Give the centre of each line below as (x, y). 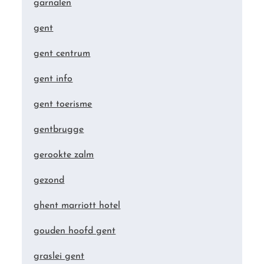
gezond (49, 181)
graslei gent (59, 257)
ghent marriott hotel (77, 206)
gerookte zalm (64, 155)
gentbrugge (59, 130)
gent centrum (62, 54)
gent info (53, 79)
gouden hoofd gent (75, 231)
